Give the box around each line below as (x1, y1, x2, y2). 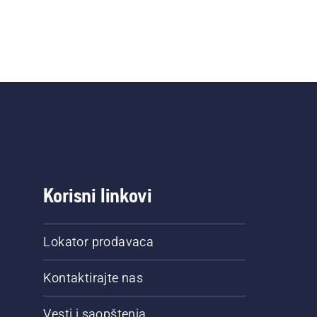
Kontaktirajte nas (43, 270, 144, 285)
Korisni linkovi (43, 184, 152, 207)
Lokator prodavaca (43, 234, 154, 249)
